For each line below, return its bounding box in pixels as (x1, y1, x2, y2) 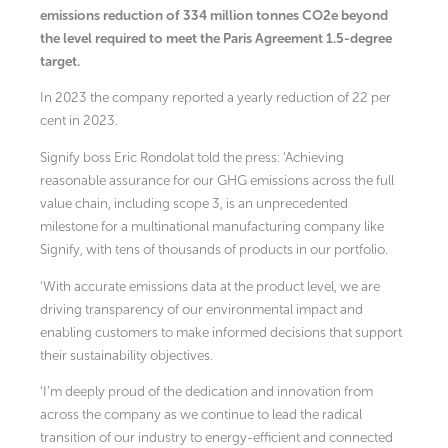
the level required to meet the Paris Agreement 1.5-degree (40, 29, 392, 47)
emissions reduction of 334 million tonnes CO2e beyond (40, 6, 388, 24)
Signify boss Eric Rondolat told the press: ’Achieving (40, 149, 344, 167)
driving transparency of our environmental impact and (40, 300, 363, 318)
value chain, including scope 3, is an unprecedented (40, 195, 348, 213)
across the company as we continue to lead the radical (40, 406, 362, 424)
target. (40, 52, 80, 70)
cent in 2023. (40, 112, 118, 130)
